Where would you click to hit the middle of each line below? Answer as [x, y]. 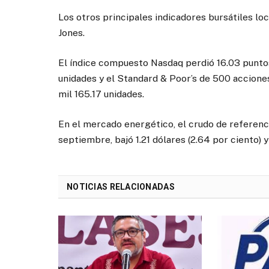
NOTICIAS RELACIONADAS [121, 187]
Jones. [71, 33]
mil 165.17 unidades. [101, 94]
